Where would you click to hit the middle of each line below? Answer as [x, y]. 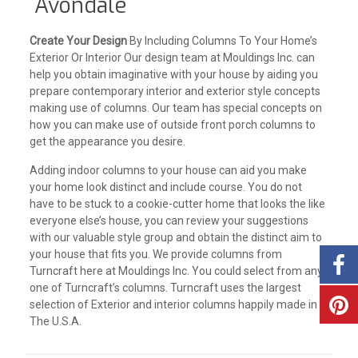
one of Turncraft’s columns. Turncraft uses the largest [165, 288]
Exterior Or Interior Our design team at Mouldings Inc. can [172, 58]
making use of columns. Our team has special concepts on [175, 108]
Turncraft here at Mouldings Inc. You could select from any [176, 271]
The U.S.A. [55, 321]
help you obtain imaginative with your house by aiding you [173, 74]
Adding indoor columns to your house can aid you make [168, 170]
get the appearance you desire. [107, 141]
